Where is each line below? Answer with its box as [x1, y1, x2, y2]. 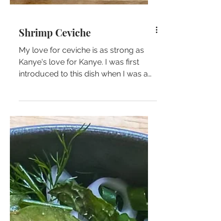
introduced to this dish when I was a [19, 197, 148, 207]
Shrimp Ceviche [19, 154, 91, 167]
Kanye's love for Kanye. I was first [19, 185, 139, 195]
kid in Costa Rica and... [19, 209, 98, 219]
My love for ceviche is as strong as [19, 174, 144, 183]
